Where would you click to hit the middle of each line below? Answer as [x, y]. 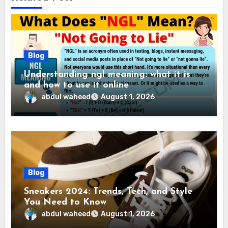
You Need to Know [65, 203]
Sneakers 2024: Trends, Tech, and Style [108, 192]
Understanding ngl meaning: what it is [107, 75]
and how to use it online [77, 85]
